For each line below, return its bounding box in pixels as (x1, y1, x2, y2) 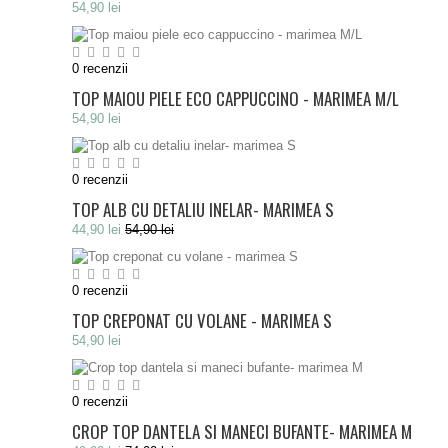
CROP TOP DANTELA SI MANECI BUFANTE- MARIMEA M (72, 419, 412, 444)
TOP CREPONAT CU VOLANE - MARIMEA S (72, 308, 332, 333)
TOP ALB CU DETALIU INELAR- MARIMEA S (72, 197, 334, 222)
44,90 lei (72, 222, 121, 237)
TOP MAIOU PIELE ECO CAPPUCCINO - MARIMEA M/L (72, 86, 399, 111)
